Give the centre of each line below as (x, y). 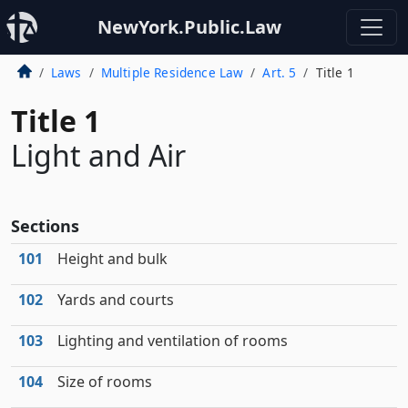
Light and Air (98, 155)
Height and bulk (112, 259)
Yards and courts (116, 300)
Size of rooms (105, 382)
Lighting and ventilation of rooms (173, 341)
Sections (45, 226)
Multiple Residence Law (172, 72)
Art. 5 (280, 72)
